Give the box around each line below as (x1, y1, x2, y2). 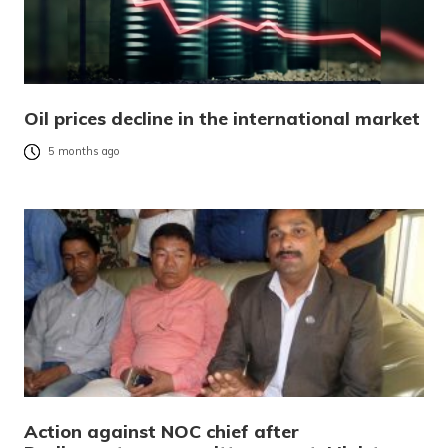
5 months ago (48, 144, 120, 159)
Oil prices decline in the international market (24, 106, 420, 130)
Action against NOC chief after (24, 419, 299, 443)
